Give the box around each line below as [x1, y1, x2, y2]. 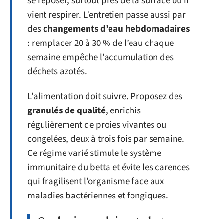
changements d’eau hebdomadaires [43, 22, 190, 36]
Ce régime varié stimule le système [27, 147, 161, 160]
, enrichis [106, 104, 141, 117]
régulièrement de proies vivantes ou [27, 118, 166, 131]
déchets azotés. [27, 65, 87, 78]
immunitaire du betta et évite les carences [27, 161, 190, 174]
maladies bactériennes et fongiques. [27, 189, 168, 202]
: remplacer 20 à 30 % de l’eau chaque [27, 36, 174, 50]
